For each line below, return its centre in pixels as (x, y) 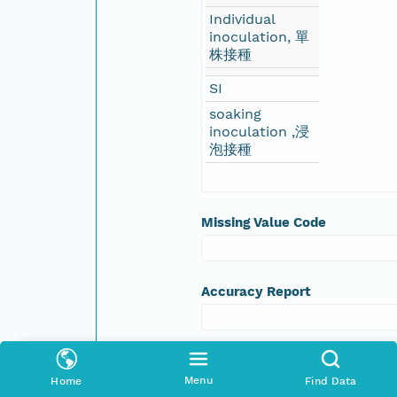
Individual (243, 19)
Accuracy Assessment (274, 360)
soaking (236, 113)
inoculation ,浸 (260, 131)
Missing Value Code (264, 222)
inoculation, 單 (260, 36)
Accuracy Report (257, 291)
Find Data (331, 381)
